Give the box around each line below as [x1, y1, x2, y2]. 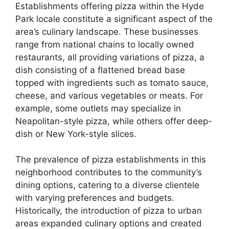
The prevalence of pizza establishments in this [15, 154, 206, 165]
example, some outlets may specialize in [15, 103, 181, 113]
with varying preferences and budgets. [15, 193, 174, 203]
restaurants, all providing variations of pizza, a [15, 52, 204, 62]
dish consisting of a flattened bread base [15, 64, 185, 75]
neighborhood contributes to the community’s [15, 167, 202, 178]
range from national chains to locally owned [15, 39, 194, 50]
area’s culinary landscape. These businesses [15, 26, 198, 37]
